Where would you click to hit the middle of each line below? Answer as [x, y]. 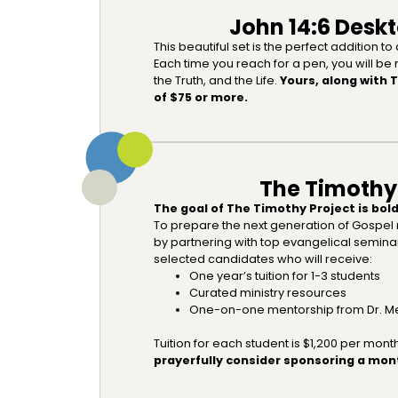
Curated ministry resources [268, 292]
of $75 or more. [201, 97]
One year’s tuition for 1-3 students [285, 275]
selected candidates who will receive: [263, 259]
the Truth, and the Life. [217, 80]
